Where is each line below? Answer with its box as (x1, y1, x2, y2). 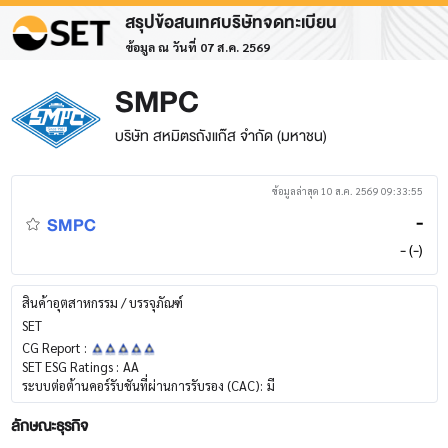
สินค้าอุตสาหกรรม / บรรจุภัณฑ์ (22, 294, 183, 311)
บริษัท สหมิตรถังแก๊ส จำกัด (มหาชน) (114, 123, 327, 149)
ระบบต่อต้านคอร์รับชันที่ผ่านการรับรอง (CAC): (22, 377, 263, 394)
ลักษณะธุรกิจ (10, 414, 88, 439)
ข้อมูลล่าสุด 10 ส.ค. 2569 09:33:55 (271, 184, 423, 197)
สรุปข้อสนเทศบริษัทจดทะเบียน (124, 7, 337, 37)
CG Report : (22, 339, 87, 356)
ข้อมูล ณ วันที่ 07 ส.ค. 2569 (124, 38, 270, 55)
